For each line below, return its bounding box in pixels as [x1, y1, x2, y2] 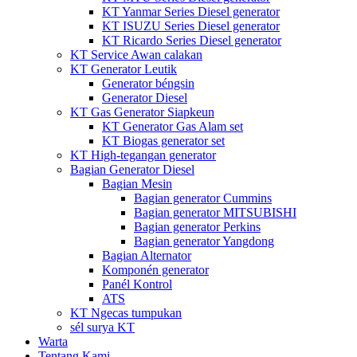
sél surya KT [70, 320, 135, 334]
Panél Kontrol [102, 277, 172, 291]
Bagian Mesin [102, 177, 172, 190]
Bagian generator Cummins [134, 191, 272, 205]
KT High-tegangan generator [70, 148, 216, 162]
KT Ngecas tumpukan [70, 306, 182, 320]
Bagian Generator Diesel [70, 163, 194, 176]
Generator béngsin [102, 76, 194, 90]
